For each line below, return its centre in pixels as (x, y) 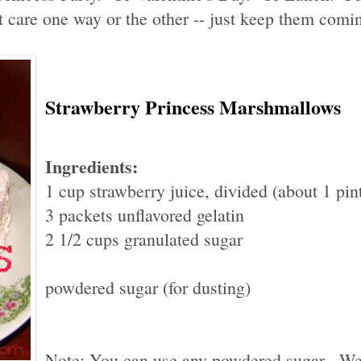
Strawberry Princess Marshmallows (193, 106)
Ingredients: (91, 166)
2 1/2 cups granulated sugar (144, 239)
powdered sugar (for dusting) (148, 287)
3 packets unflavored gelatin (145, 214)
